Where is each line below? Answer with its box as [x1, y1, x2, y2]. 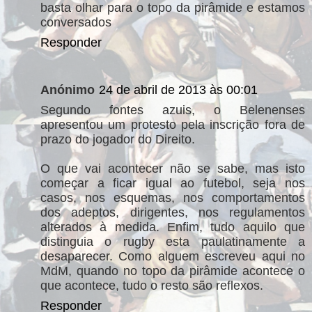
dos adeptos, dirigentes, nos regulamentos [40, 205, 305, 219]
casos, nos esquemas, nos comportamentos [40, 190, 305, 205]
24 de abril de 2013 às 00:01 [99, 82, 258, 97]
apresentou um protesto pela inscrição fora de [40, 117, 305, 132]
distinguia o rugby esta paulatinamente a [40, 234, 305, 249]
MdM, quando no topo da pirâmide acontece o [40, 263, 305, 278]
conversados [40, 15, 111, 30]
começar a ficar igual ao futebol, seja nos [40, 175, 305, 190]
